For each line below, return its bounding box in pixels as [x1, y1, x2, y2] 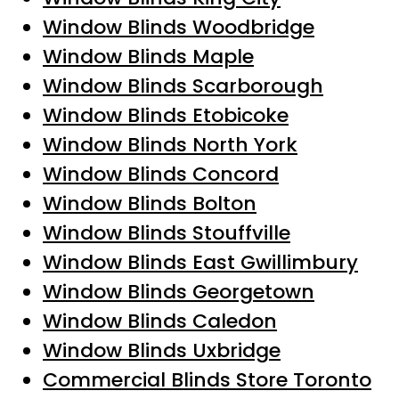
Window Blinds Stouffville [43, 219, 290, 248]
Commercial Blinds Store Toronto [43, 366, 371, 395]
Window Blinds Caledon [43, 307, 277, 336]
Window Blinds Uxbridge [43, 337, 281, 365]
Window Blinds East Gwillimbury [43, 248, 358, 277]
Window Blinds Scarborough [43, 72, 323, 101]
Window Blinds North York [43, 131, 297, 159]
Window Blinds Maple [43, 43, 254, 71]
